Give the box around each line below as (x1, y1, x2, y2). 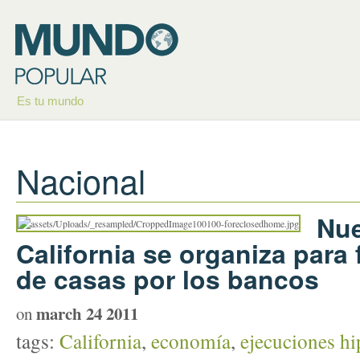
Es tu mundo (17, 94, 84, 108)
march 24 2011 (36, 301, 138, 325)
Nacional (16, 156, 145, 204)
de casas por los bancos (16, 260, 319, 297)
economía (151, 327, 231, 354)
